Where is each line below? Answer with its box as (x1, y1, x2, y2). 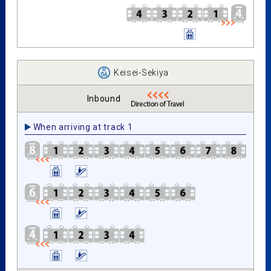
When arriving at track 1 (33, 122, 133, 132)
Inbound (87, 94, 121, 104)
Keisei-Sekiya (113, 68, 169, 78)
